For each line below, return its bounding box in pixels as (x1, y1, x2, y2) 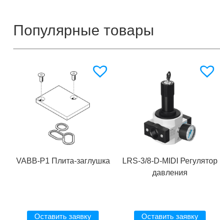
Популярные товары (13, 22, 154, 39)
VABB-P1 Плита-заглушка (16, 156, 110, 165)
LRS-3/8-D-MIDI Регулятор (122, 156, 218, 165)
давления (152, 168, 188, 177)
